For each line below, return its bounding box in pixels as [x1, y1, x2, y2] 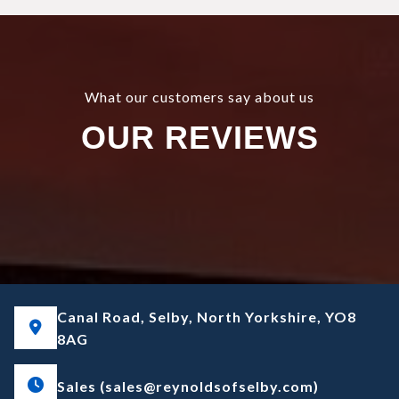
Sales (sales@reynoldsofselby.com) [57, 377, 319, 395]
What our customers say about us [85, 88, 314, 105]
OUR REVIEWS [80, 119, 319, 156]
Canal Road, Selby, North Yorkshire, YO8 [57, 308, 356, 325]
